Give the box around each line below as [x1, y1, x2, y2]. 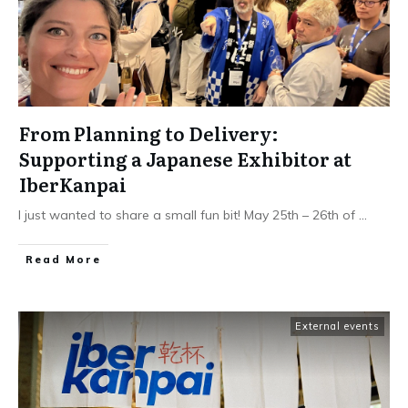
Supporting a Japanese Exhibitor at [19, 145, 352, 172]
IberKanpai [19, 170, 127, 198]
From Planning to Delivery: [19, 119, 279, 147]
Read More [25, 253, 101, 266]
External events [295, 320, 380, 332]
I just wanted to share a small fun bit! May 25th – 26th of [18, 207, 359, 223]
